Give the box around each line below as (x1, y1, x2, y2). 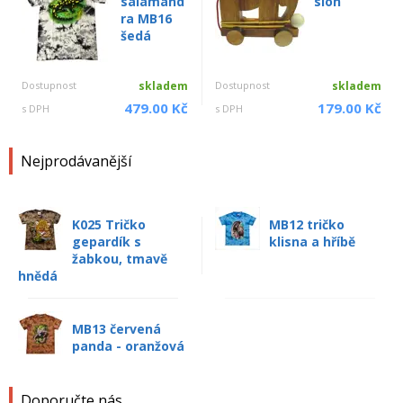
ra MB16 (121, 9, 172, 27)
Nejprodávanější (21, 150, 131, 171)
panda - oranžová (72, 336, 184, 354)
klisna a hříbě (269, 232, 355, 250)
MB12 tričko (269, 215, 345, 233)
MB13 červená (72, 319, 161, 337)
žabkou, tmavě (72, 249, 167, 267)
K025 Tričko (72, 215, 146, 233)
